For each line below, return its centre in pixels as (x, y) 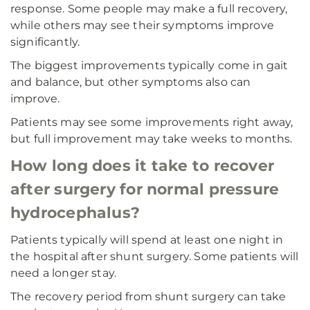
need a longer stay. (64, 273)
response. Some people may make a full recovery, (149, 9)
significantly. (45, 42)
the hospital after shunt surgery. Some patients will (155, 256)
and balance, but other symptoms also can (131, 82)
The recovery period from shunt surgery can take (148, 297)
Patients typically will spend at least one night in (147, 240)
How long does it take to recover (143, 166)
